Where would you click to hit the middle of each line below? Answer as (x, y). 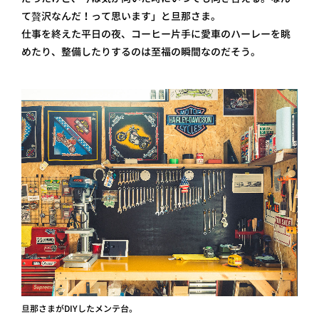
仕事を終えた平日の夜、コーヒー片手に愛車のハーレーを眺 (156, 34)
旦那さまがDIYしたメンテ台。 (79, 309)
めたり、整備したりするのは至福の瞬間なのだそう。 (141, 52)
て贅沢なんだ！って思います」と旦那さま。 (121, 16)
